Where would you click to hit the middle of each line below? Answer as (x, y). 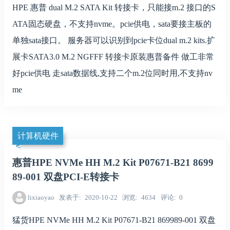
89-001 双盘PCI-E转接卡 (66, 177)
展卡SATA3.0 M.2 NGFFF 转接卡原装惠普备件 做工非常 (113, 57)
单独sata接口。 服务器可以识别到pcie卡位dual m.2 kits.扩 (114, 40)
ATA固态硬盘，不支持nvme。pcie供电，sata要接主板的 (112, 24)
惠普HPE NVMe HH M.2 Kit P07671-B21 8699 (113, 162)
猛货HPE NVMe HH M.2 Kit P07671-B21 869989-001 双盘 (114, 220)
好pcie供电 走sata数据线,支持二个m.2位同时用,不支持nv (112, 73)
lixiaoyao (41, 198)
